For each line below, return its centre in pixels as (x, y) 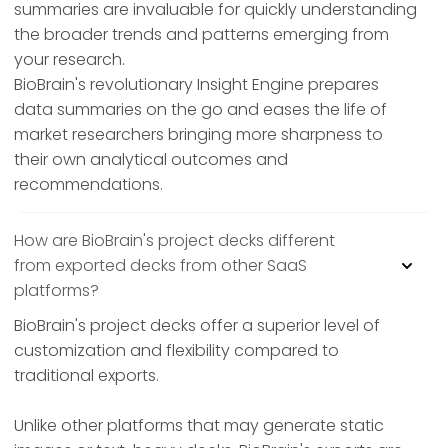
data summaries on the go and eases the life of (200, 110)
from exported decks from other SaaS (160, 266)
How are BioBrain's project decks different (174, 241)
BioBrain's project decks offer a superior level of (197, 326)
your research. (69, 60)
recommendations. (88, 185)
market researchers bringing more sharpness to (198, 135)
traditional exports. (86, 376)
